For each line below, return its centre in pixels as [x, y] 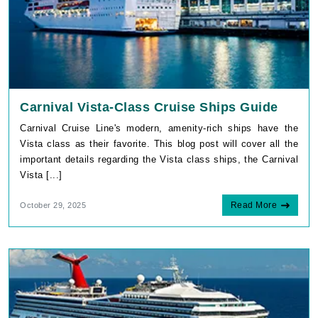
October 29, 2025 [53, 205]
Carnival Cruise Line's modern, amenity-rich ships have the [159, 128]
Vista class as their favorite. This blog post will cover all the [159, 144]
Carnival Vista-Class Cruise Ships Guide [149, 108]
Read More [253, 205]
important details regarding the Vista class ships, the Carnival [159, 160]
